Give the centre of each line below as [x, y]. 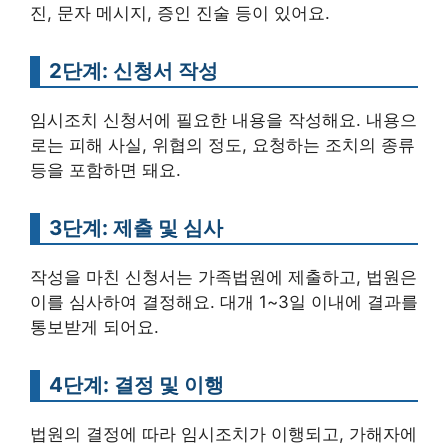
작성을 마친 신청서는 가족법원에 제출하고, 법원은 [223, 276]
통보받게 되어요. [94, 326]
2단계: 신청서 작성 [133, 70]
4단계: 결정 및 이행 [136, 384]
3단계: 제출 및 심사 [136, 227]
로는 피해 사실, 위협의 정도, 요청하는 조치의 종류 [222, 144]
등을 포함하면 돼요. [105, 169]
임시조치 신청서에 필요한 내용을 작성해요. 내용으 [223, 119]
